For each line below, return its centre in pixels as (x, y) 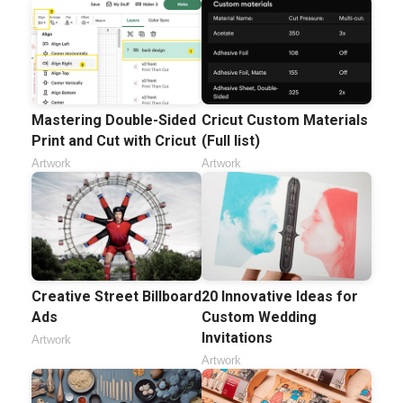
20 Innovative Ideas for (280, 296)
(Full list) (231, 140)
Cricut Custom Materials (285, 120)
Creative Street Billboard (116, 296)
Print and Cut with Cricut (114, 140)
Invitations (237, 337)
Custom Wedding (259, 317)
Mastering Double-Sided (114, 120)
